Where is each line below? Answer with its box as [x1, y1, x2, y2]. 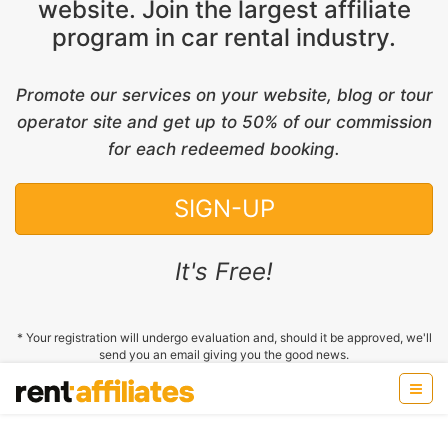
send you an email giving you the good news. [99, 346, 349, 362]
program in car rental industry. [52, 22, 396, 52]
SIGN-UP [173, 193, 275, 223]
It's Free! [175, 256, 273, 286]
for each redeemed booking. [108, 138, 340, 159]
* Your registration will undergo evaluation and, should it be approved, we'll [16, 329, 432, 345]
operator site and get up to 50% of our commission [16, 111, 432, 132]
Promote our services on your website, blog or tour [15, 84, 433, 105]
